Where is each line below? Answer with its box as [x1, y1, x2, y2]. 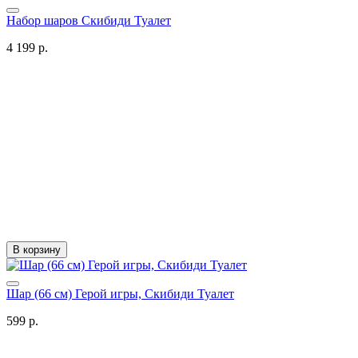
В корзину [13, 243, 61, 256]
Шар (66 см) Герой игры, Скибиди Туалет [6, 286, 234, 300]
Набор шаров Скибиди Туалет [6, 13, 171, 27]
